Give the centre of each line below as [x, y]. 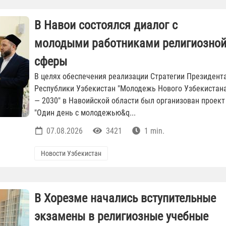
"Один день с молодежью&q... [85, 113]
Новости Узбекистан [71, 154]
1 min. [153, 131]
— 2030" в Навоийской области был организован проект [130, 101]
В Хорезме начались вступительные [125, 199]
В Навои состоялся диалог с [106, 25]
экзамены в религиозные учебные [121, 217]
